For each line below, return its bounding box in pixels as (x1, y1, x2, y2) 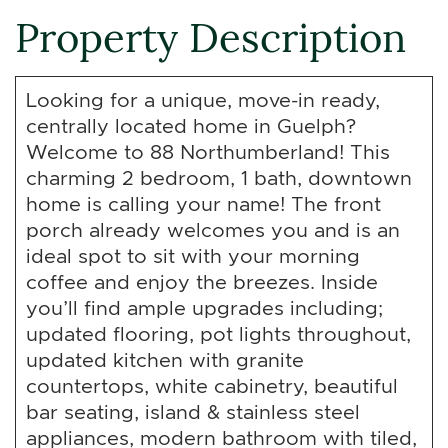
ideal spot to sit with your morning (26, 243, 360, 268)
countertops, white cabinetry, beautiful (26, 373, 398, 398)
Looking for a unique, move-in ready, (26, 87, 380, 112)
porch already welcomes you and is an (26, 217, 400, 242)
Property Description (15, 6, 406, 63)
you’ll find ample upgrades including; (26, 295, 383, 320)
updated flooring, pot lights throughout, (26, 321, 411, 346)
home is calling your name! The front (26, 191, 381, 216)
